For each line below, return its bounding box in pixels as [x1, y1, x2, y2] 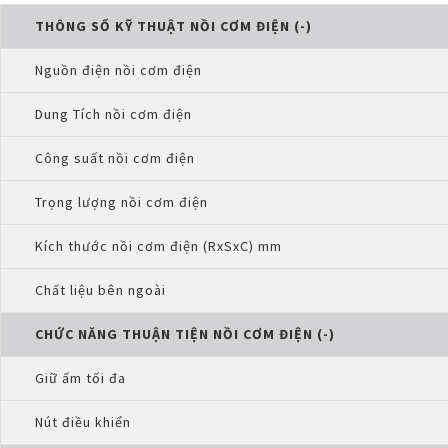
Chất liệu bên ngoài [35, 281, 166, 299]
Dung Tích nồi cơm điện [35, 105, 192, 123]
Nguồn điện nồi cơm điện [35, 61, 202, 79]
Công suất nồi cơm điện [35, 149, 195, 167]
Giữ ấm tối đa [35, 369, 126, 387]
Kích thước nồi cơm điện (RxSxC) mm [35, 237, 282, 255]
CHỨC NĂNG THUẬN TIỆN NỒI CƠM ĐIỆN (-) [35, 325, 335, 343]
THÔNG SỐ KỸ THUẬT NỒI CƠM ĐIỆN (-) [35, 17, 312, 35]
